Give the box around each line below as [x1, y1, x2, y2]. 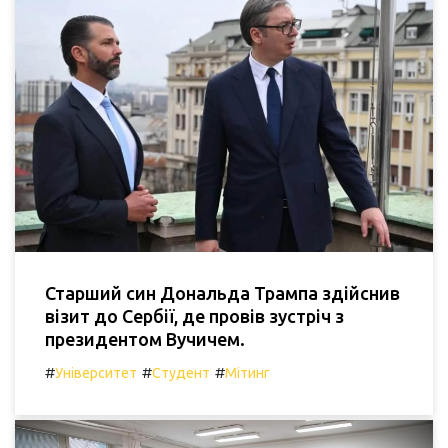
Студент [152, 365, 210, 381]
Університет [55, 365, 137, 381]
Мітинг [225, 365, 270, 381]
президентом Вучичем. [45, 329, 245, 349]
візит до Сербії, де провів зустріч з [45, 306, 344, 326]
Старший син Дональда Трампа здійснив [45, 283, 400, 303]
